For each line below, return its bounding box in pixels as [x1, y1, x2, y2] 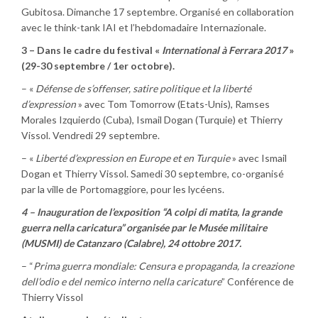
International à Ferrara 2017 [162, 44, 287, 56]
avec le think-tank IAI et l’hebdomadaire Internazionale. [21, 21, 266, 33]
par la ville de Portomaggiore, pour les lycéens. [21, 183, 224, 195]
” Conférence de [221, 275, 294, 287]
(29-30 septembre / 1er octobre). [21, 60, 175, 72]
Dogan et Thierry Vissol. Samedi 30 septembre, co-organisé [21, 168, 284, 180]
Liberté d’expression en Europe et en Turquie [35, 152, 230, 164]
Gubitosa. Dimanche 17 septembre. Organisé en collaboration [21, 6, 294, 18]
